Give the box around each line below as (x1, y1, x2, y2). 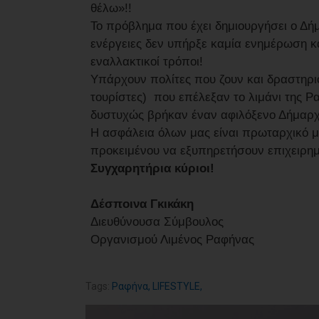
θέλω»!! (90, 1, 135, 16)
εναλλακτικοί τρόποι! (90, 55, 206, 69)
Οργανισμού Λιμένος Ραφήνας (90, 233, 254, 247)
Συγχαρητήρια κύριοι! (90, 162, 214, 176)
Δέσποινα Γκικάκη (90, 197, 194, 211)
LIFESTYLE (152, 281, 200, 293)
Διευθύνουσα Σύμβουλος (90, 215, 224, 229)
